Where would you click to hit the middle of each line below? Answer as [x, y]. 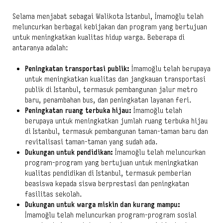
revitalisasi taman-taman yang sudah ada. [91, 142]
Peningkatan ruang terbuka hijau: [78, 110]
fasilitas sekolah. [54, 194]
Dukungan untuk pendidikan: [69, 152]
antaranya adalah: [40, 48]
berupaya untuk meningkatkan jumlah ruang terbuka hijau [116, 121]
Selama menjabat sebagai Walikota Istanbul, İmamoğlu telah [108, 16]
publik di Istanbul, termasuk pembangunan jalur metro [111, 89]
